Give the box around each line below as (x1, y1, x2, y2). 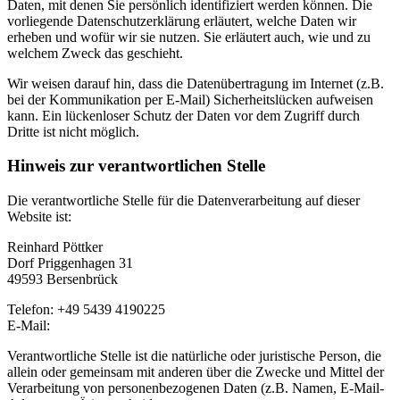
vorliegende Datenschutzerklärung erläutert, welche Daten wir (7, 12, 356, 29)
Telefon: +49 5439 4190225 (7, 302, 165, 318)
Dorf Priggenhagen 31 (7, 255, 133, 271)
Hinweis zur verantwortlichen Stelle (7, 156, 265, 176)
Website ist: (7, 209, 71, 225)
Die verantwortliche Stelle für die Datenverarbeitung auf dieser (7, 193, 360, 209)
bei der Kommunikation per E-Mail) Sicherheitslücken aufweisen (7, 91, 373, 107)
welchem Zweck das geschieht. (7, 45, 183, 61)
